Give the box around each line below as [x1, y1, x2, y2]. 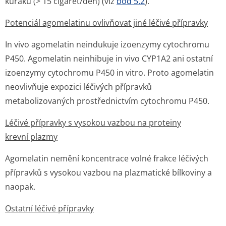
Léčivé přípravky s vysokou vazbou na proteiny [5, 117, 181, 128]
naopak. [5, 181, 35, 192]
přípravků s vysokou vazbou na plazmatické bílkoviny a [5, 167, 212, 178]
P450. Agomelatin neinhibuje [5, 53, 116, 64]
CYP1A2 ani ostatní [140, 53, 213, 64]
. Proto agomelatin [143, 67, 214, 78]
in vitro [117, 67, 143, 78]
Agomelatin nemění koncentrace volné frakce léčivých [5, 153, 208, 164]
